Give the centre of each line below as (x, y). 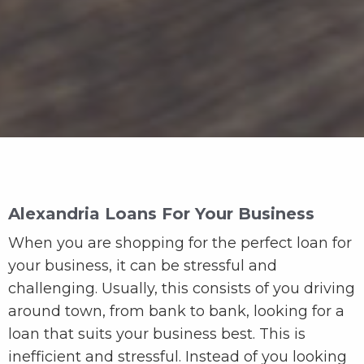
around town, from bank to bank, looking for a (176, 312)
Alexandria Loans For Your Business (161, 214)
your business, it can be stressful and (143, 266)
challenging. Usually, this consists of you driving (182, 289)
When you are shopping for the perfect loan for (180, 243)
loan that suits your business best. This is (157, 334)
